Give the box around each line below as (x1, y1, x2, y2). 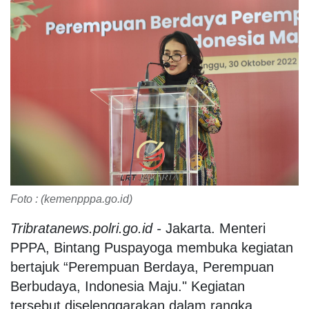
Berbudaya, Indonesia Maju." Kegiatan (10, 279, 245, 295)
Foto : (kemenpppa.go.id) (10, 193, 132, 206)
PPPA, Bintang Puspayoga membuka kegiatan (10, 240, 293, 256)
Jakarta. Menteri (161, 221, 266, 237)
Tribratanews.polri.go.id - (10, 221, 161, 237)
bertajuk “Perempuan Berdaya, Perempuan (10, 259, 274, 275)
